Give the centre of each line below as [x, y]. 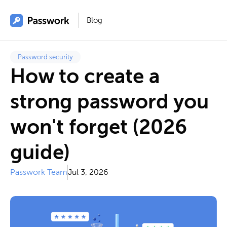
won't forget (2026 [99, 127]
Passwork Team [39, 172]
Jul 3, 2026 [88, 172]
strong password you [109, 101]
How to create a [85, 76]
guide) [40, 152]
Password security [45, 57]
